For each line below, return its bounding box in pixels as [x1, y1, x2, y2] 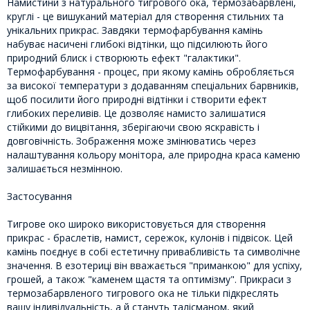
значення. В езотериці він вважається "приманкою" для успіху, [7, 258, 302, 272]
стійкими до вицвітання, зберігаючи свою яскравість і [7, 120, 259, 134]
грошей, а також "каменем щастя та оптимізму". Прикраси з [7, 272, 291, 286]
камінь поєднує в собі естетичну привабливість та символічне [7, 244, 300, 258]
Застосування [7, 189, 72, 203]
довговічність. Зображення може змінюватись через [7, 134, 256, 147]
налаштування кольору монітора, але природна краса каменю [7, 147, 300, 161]
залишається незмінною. [7, 161, 122, 175]
